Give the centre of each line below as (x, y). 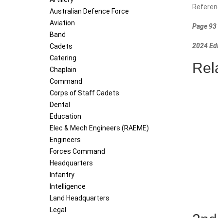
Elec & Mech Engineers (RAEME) (99, 128)
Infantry (62, 175)
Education (65, 117)
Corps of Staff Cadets (84, 93)
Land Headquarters (80, 198)
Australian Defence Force (89, 11)
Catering (63, 58)
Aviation (62, 23)
